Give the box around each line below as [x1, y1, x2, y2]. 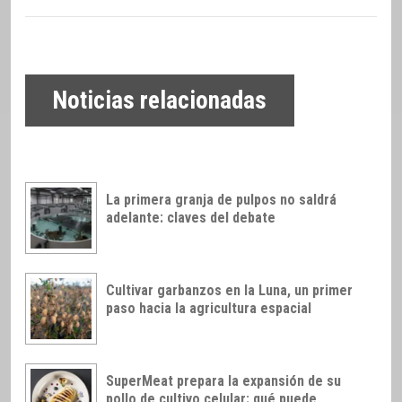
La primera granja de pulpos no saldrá [106, 191, 336, 209]
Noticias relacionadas [52, 86, 267, 116]
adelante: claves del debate [106, 209, 275, 227]
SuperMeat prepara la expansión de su [106, 372, 341, 390]
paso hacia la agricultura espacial [106, 300, 311, 318]
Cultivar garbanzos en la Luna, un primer [106, 282, 353, 300]
